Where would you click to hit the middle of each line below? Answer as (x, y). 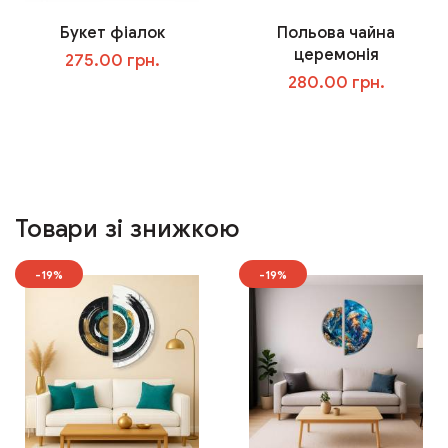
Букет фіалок (112, 32)
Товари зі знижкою (127, 228)
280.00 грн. (336, 82)
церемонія (336, 54)
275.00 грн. (112, 60)
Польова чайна (336, 32)
